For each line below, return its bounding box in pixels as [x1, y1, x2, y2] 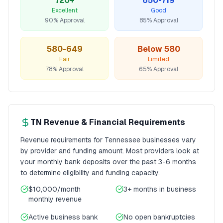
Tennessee [105, 135, 140, 144]
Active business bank [28, 213, 98, 222]
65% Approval [139, 65, 178, 73]
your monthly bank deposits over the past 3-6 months [20, 157, 196, 166]
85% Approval [139, 16, 178, 24]
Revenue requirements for [20, 135, 105, 144]
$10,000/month [28, 185, 81, 194]
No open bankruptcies [123, 213, 195, 222]
